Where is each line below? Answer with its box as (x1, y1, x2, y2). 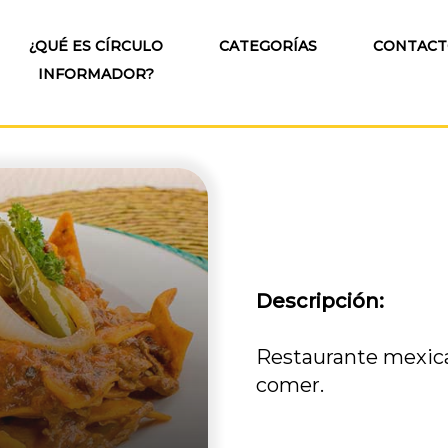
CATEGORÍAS (219, 37, 317, 55)
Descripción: (256, 289, 384, 313)
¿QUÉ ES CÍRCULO (29, 37, 163, 55)
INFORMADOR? (38, 65, 154, 83)
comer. (256, 373, 324, 397)
